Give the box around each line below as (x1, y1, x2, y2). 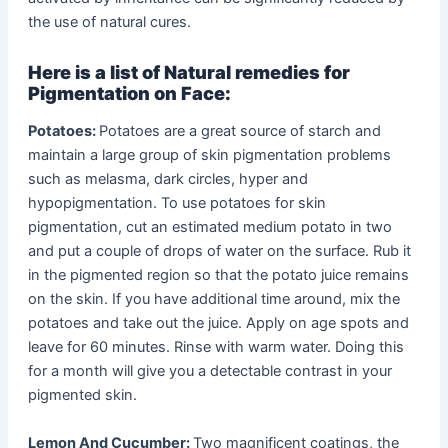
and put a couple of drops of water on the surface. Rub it (27, 242, 411, 261)
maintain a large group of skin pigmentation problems (27, 146, 391, 165)
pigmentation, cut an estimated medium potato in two (27, 218, 392, 237)
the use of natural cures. (27, 13, 191, 32)
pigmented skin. (27, 386, 137, 405)
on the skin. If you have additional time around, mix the (27, 290, 400, 309)
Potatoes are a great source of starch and (98, 122, 381, 141)
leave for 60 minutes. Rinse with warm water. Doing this (27, 338, 404, 357)
